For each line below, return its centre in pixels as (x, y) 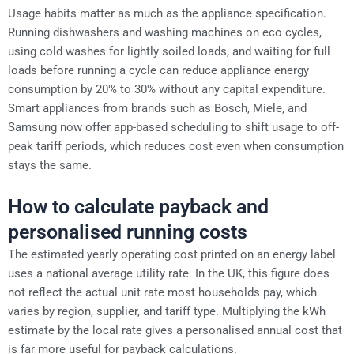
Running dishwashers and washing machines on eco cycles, (165, 32)
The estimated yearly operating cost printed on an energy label (172, 255)
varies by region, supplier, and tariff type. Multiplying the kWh (167, 312)
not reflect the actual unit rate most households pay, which (162, 293)
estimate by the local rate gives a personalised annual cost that (175, 331)
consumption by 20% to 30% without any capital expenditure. (167, 89)
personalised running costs (128, 232)
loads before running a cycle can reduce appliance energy (158, 70)
